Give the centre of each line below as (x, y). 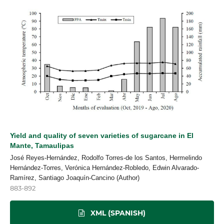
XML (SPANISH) (117, 213)
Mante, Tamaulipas (42, 146)
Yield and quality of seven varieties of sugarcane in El (102, 136)
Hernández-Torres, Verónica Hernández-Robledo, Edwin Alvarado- (104, 168)
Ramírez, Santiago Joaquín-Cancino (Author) (75, 178)
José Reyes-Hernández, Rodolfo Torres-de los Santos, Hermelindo (106, 158)
